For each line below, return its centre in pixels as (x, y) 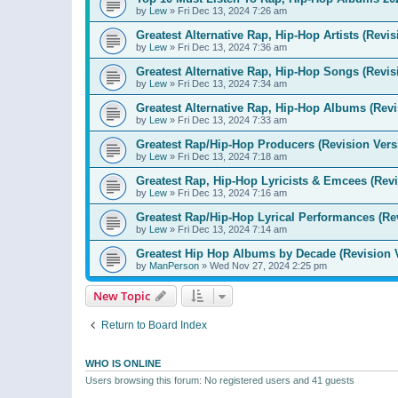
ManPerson (174, 265)
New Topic (122, 295)
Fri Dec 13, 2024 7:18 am (232, 156)
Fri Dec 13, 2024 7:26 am (232, 10)
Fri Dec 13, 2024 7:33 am (232, 119)
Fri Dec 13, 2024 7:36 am (232, 47)
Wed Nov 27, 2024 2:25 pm (268, 265)
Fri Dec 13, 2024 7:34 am (232, 83)
